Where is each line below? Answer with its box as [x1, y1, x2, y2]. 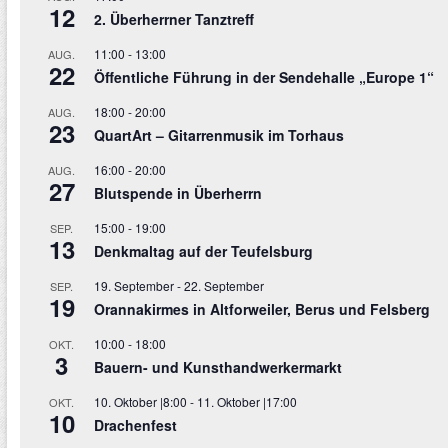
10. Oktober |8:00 [93, 393, 187, 411]
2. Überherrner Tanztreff [93, 9, 254, 30]
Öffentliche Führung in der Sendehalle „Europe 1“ [93, 67, 434, 88]
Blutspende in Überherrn [93, 183, 262, 204]
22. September [183, 277, 264, 295]
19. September [93, 277, 174, 295]
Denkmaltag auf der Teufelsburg [93, 241, 313, 262]
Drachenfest [93, 415, 177, 436]
